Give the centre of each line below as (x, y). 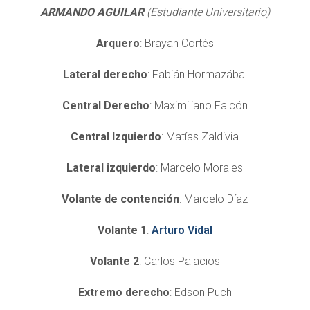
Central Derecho (106, 105)
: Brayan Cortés (176, 43)
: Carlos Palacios (179, 261)
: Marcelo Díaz (214, 199)
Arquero (118, 43)
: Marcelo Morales (200, 167)
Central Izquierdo (116, 136)
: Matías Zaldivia (200, 136)
